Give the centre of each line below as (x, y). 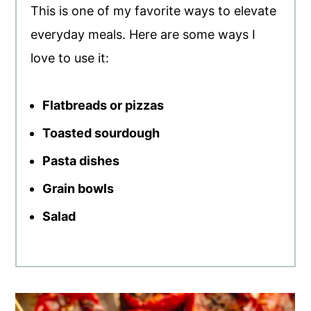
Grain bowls (78, 188)
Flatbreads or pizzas (103, 105)
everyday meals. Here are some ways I (143, 34)
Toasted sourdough (101, 133)
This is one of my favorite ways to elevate (154, 10)
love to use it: (70, 58)
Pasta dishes (81, 160)
